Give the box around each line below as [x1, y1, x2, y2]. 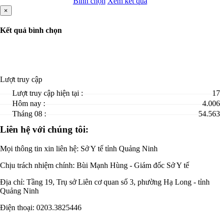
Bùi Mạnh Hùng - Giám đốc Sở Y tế [77, 161, 189, 169]
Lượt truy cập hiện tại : [12, 89, 83, 98]
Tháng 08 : [12, 110, 46, 118]
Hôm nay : [12, 99, 45, 108]
